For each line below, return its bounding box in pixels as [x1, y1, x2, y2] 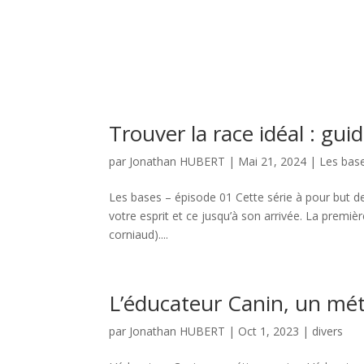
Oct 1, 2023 [238, 323, 300, 340]
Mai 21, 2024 [238, 154, 307, 170]
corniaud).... [109, 227, 169, 243]
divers [312, 323, 344, 340]
